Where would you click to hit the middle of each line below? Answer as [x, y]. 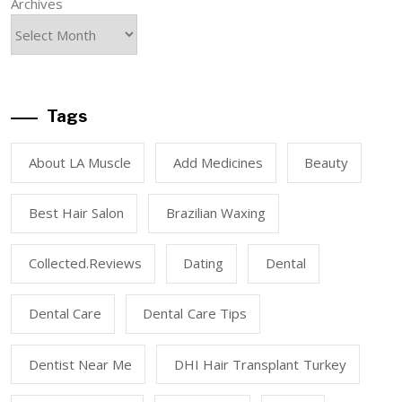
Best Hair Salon [76, 213]
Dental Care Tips [195, 314]
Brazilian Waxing [215, 213]
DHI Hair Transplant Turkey [260, 364]
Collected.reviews [85, 263]
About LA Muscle [80, 162]
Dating [203, 263]
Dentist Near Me [80, 364]
